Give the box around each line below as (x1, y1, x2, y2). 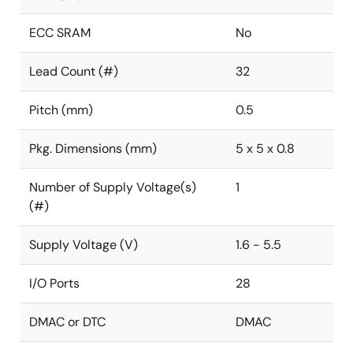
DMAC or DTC (29, 314, 106, 330)
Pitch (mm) (29, 102, 93, 118)
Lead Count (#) (29, 63, 118, 80)
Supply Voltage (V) (29, 236, 138, 253)
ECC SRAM (29, 24, 91, 41)
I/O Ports (29, 275, 80, 292)
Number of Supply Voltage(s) (29, 179, 196, 195)
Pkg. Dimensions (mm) (29, 140, 157, 157)
